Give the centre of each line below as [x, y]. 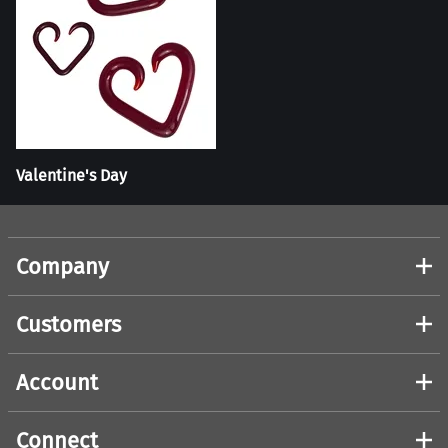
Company [62, 266]
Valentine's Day [71, 176]
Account [57, 382]
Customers [68, 324]
